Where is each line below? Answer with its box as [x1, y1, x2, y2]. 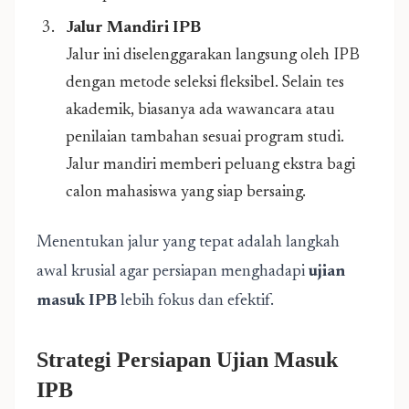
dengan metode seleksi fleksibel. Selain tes [66, 75, 344, 91]
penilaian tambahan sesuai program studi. [66, 130, 344, 146]
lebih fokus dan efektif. [117, 293, 274, 309]
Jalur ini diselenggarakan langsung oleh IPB [66, 47, 360, 64]
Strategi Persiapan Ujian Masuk [37, 348, 338, 372]
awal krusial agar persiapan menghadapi [37, 264, 309, 280]
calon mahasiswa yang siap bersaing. [66, 184, 306, 201]
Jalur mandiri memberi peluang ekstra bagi [66, 157, 355, 173]
